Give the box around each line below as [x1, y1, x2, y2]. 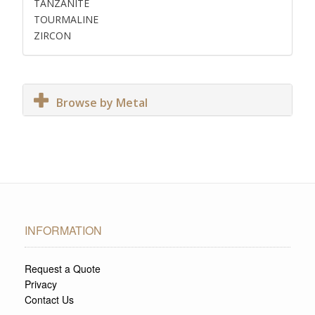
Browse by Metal [56, 94, 148, 110]
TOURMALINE [34, 12, 98, 26]
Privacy [25, 276, 57, 291]
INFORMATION [25, 221, 102, 238]
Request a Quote [25, 261, 101, 276]
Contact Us [25, 292, 74, 307]
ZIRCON [34, 28, 71, 42]
